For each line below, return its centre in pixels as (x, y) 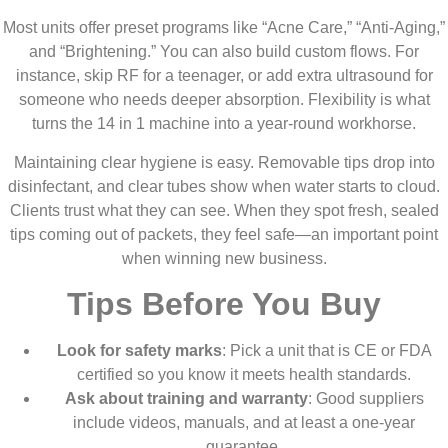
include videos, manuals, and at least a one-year (244, 422)
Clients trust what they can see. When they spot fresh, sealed (224, 210)
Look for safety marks (139, 350)
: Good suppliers (365, 398)
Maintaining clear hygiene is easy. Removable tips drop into (224, 162)
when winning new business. (224, 258)
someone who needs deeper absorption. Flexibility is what (224, 100)
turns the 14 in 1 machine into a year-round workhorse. (224, 124)
